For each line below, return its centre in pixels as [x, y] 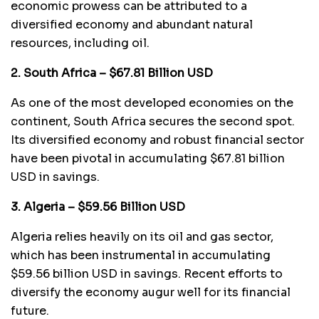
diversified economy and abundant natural [132, 24]
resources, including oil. [80, 43]
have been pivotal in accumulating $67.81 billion [148, 158]
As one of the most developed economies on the [152, 103]
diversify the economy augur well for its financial [151, 292]
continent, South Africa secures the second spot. [153, 121]
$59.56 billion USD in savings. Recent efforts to [147, 273]
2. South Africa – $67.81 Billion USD [112, 73]
